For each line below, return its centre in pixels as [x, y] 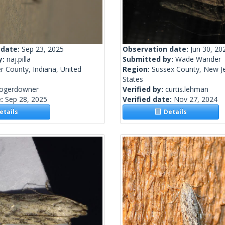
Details [174, 112]
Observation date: [156, 49]
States [133, 79]
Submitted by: [149, 59]
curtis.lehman [187, 89]
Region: [137, 69]
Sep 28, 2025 [26, 99]
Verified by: [144, 89]
